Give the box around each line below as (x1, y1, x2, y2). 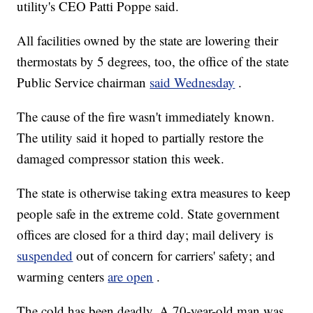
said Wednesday (150, 73, 235, 92)
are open (108, 268, 154, 286)
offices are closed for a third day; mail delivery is (17, 226, 274, 244)
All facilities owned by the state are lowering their (17, 31, 279, 50)
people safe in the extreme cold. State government (17, 205, 280, 223)
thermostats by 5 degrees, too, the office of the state (17, 52, 289, 71)
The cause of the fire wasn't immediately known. (17, 108, 275, 126)
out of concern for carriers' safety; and (76, 247, 276, 265)
